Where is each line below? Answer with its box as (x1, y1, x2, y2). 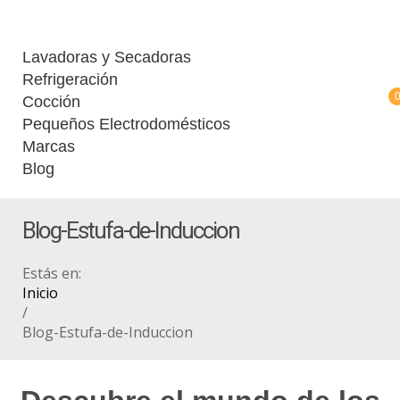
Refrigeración (22, 71, 118, 88)
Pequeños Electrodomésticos (22, 115, 230, 133)
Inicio (22, 283, 58, 303)
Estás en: (22, 263, 81, 283)
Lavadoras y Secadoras (22, 48, 191, 66)
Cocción (22, 93, 80, 111)
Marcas (22, 137, 75, 155)
